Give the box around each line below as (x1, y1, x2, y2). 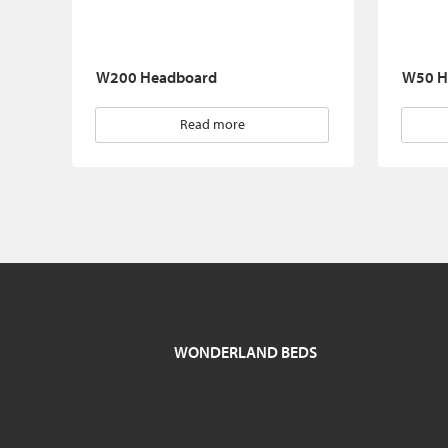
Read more (179, 115, 245, 133)
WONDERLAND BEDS (174, 342, 317, 362)
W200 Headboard (96, 67, 217, 87)
